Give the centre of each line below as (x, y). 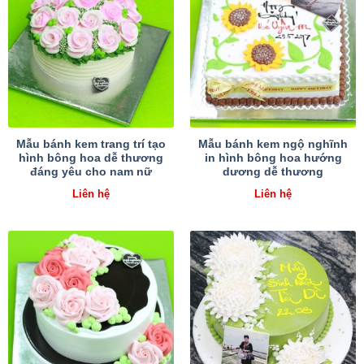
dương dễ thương (273, 171)
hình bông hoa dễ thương (91, 158)
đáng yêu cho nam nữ (91, 171)
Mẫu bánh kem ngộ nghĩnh (273, 144)
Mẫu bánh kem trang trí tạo (91, 144)
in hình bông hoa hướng (273, 158)
